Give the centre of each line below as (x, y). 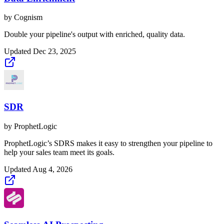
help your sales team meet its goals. (59, 152)
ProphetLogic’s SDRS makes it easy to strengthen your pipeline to (108, 143)
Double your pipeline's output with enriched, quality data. (94, 34)
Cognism (28, 17)
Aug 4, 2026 (52, 169)
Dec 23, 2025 (54, 51)
